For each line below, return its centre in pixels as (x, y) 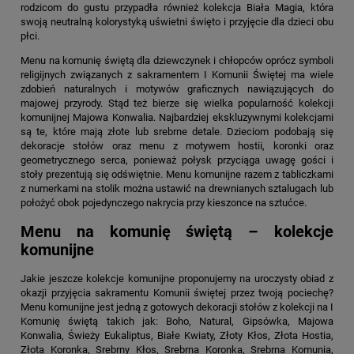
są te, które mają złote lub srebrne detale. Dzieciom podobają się (177, 132)
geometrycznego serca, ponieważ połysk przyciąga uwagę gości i (177, 160)
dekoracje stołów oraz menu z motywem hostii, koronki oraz (177, 146)
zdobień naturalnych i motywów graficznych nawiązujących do (177, 89)
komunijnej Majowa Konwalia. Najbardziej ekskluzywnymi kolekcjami (177, 118)
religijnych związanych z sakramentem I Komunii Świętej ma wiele (177, 75)
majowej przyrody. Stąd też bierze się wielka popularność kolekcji (177, 104)
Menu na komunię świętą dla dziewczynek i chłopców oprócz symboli (177, 61)
